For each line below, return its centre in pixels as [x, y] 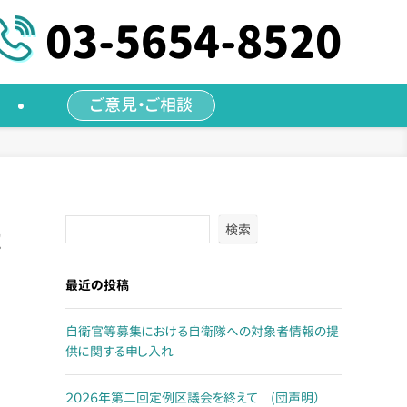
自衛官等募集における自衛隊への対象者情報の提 [202, 331]
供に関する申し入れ [119, 351]
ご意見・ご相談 [141, 105]
